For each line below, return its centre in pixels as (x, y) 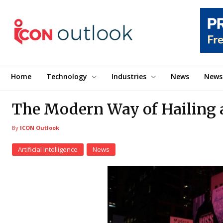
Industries (129, 77)
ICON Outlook (40, 128)
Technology (67, 77)
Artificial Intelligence (48, 150)
